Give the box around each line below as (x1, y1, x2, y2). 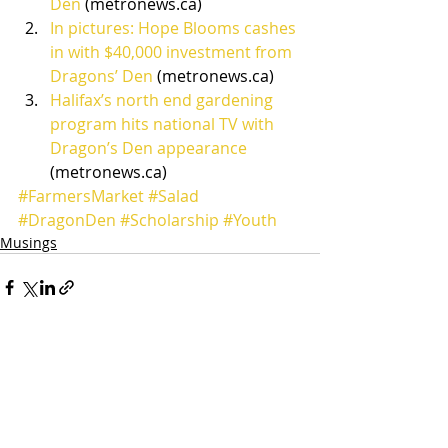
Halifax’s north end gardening (50, 89, 277, 111)
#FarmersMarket (18, 185, 144, 207)
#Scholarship (120, 209, 219, 231)
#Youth (223, 209, 277, 231)
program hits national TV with (50, 113, 278, 135)
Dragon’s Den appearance (50, 137, 247, 159)
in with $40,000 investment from (50, 41, 296, 63)
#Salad (148, 185, 199, 207)
